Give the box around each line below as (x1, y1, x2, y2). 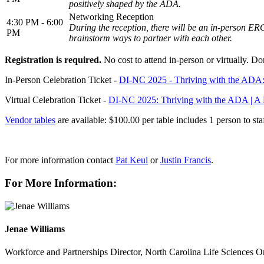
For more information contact (5, 155, 115, 166)
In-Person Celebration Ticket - (5, 75, 119, 85)
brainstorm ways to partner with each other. (69, 33, 237, 44)
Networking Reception (69, 12, 154, 22)
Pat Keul (115, 155, 148, 166)
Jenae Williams (5, 224, 65, 235)
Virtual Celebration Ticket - (5, 95, 108, 105)
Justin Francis (160, 155, 211, 166)
